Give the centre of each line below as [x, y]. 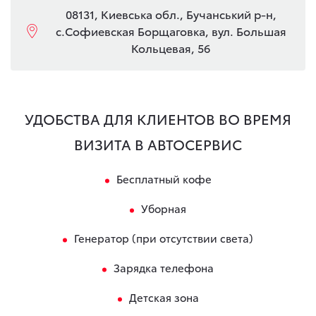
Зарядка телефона [164, 267]
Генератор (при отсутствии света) [164, 238]
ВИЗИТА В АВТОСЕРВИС [158, 144]
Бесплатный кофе [164, 178]
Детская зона [164, 297]
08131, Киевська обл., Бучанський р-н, [171, 14]
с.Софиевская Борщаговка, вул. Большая [171, 31]
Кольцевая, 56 [171, 48]
